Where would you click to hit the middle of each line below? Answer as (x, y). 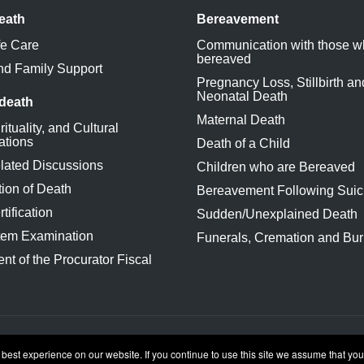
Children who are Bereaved (276, 167)
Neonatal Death (242, 96)
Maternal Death (241, 120)
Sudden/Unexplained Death (277, 214)
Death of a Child (243, 143)
